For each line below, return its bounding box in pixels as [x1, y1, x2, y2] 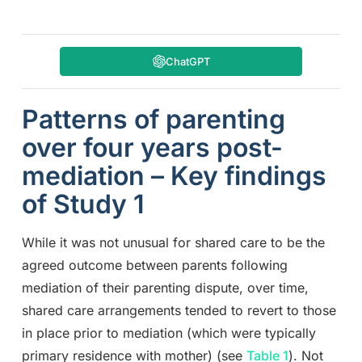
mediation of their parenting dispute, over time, [21, 280, 309, 297]
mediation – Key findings [21, 160, 326, 192]
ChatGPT [165, 55, 210, 69]
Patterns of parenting [21, 103, 285, 136]
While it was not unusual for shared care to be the [21, 234, 325, 251]
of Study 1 [21, 188, 145, 221]
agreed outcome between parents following [21, 257, 288, 274]
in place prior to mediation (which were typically [21, 325, 316, 342]
